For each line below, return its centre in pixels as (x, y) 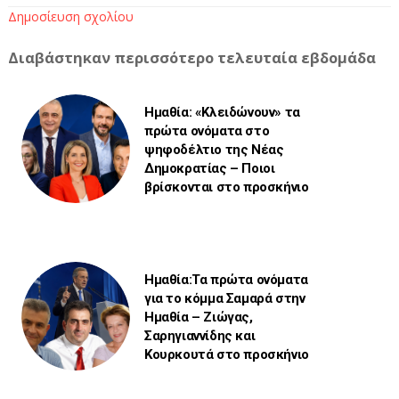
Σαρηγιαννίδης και (199, 335)
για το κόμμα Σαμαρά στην (224, 298)
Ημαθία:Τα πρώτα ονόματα (226, 279)
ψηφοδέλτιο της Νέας (214, 149)
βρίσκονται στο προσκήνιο (226, 187)
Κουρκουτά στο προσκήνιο (226, 354)
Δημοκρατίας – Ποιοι (209, 168)
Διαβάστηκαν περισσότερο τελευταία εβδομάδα (191, 57)
